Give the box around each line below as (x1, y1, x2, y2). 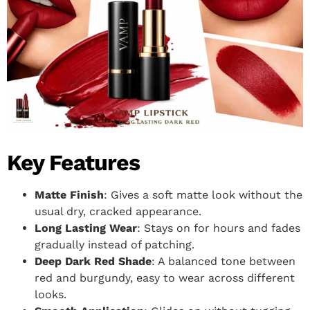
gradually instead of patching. (35, 238, 194, 252)
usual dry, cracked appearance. (35, 205, 201, 219)
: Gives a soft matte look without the (104, 188, 302, 202)
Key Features (7, 149, 140, 176)
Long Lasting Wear (35, 221, 137, 235)
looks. (35, 288, 66, 302)
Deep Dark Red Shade (35, 255, 152, 268)
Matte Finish (35, 188, 104, 202)
